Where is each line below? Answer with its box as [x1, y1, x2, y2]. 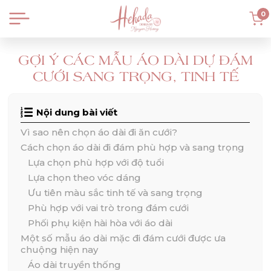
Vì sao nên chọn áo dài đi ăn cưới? [21, 126, 178, 138]
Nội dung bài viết [36, 106, 118, 118]
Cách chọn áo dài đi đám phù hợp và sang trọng [21, 142, 245, 153]
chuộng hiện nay [21, 244, 99, 255]
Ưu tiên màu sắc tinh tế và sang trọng [28, 187, 203, 198]
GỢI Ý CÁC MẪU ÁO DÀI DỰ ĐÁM [18, 51, 253, 68]
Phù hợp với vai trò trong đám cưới [28, 202, 189, 214]
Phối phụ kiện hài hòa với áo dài [28, 217, 173, 229]
